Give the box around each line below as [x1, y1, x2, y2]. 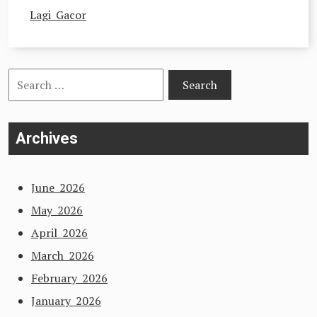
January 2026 [31, 293, 101, 309]
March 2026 [31, 248, 94, 263]
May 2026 [31, 202, 83, 218]
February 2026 [31, 270, 108, 286]
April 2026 [31, 225, 88, 241]
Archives [16, 129, 78, 147]
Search [8, 71, 42, 87]
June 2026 [31, 180, 85, 195]
